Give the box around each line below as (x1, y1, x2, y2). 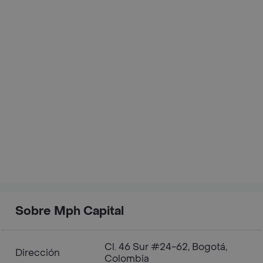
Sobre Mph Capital (15, 203, 124, 219)
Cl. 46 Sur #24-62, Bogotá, (104, 240, 227, 253)
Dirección (15, 246, 60, 259)
